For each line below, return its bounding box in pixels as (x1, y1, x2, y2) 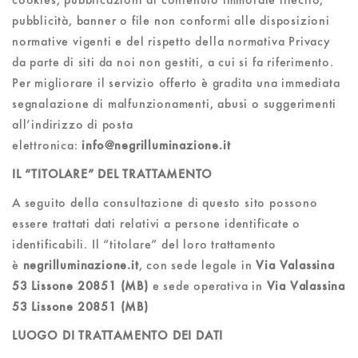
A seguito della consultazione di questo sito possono (12, 195, 318, 210)
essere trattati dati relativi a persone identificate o (12, 216, 301, 231)
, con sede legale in (138, 257, 257, 272)
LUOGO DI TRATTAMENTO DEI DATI (12, 328, 224, 343)
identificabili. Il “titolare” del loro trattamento (12, 237, 276, 252)
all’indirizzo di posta (12, 117, 133, 132)
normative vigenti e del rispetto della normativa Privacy (12, 34, 331, 49)
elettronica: (12, 137, 82, 153)
